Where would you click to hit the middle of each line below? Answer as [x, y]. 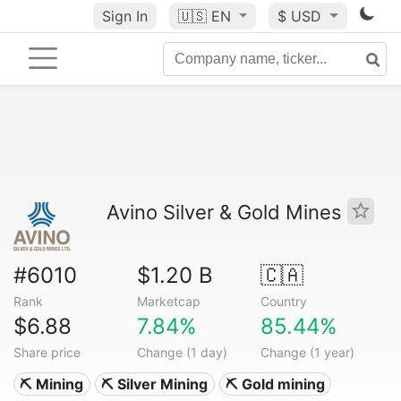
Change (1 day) [182, 352]
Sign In [124, 16]
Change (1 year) [307, 352]
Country [283, 301]
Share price [47, 352]
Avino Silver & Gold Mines [227, 212]
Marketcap [168, 301]
